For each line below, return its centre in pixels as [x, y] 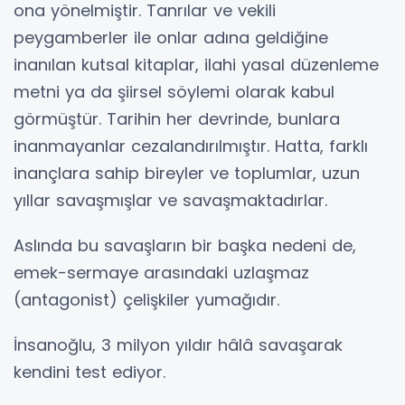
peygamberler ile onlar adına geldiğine [171, 38]
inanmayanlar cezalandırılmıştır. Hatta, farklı [191, 146]
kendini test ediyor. [89, 372]
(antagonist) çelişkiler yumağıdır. [146, 300]
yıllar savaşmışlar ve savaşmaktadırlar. [170, 200]
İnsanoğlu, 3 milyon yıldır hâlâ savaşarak [178, 345]
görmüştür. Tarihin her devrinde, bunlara [177, 119]
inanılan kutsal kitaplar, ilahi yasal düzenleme [196, 65]
